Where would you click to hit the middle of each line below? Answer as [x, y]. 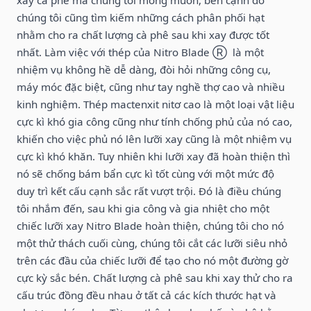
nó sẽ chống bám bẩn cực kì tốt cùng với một [127, 173]
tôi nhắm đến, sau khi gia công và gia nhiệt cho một [143, 208]
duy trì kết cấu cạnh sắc [74, 191]
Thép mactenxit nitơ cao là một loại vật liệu [189, 104]
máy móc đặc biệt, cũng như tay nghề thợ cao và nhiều [151, 86]
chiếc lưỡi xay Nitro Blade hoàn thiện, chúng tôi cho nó [150, 225]
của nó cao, [264, 121]
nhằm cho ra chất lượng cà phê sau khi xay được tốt [143, 34]
